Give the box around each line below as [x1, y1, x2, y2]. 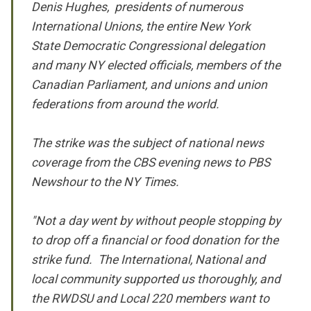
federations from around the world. [31, 96, 220, 111]
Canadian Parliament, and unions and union [31, 77, 268, 92]
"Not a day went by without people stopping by [31, 213, 281, 228]
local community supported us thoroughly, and [31, 271, 281, 286]
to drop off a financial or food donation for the [31, 233, 279, 247]
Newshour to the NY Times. [31, 174, 180, 189]
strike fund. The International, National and [31, 252, 266, 267]
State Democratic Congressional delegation [31, 38, 266, 53]
